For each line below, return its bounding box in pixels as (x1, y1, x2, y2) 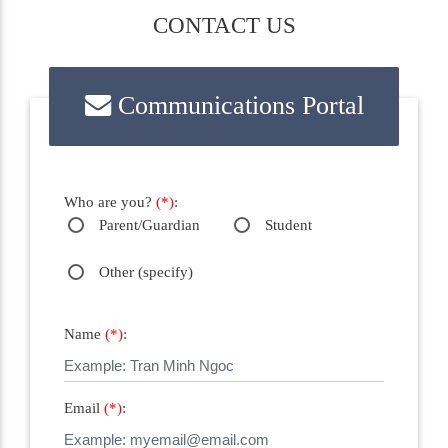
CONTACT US (152, 13, 296, 39)
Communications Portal (110, 91, 364, 121)
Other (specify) (98, 264, 193, 281)
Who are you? (63, 193, 156, 210)
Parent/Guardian (98, 216, 200, 233)
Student (264, 216, 312, 233)
